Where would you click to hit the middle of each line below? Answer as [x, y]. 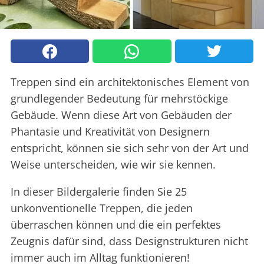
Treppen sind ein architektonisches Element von [130, 82]
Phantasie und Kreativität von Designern [110, 132]
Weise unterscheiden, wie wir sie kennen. [113, 165]
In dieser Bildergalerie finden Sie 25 [99, 192]
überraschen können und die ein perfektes [116, 225]
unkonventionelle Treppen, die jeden [102, 208]
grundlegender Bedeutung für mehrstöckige [119, 99]
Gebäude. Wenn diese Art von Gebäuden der [121, 115]
